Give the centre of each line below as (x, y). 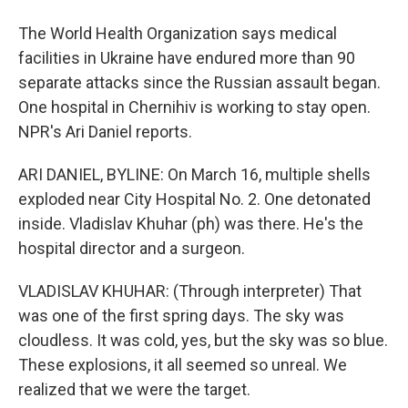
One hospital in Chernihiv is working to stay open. (194, 107)
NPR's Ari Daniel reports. (105, 132)
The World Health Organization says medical (178, 33)
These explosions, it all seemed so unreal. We (183, 365)
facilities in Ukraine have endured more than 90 (187, 58)
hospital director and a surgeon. (132, 248)
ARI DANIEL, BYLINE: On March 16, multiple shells (194, 174)
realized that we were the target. (134, 389)
